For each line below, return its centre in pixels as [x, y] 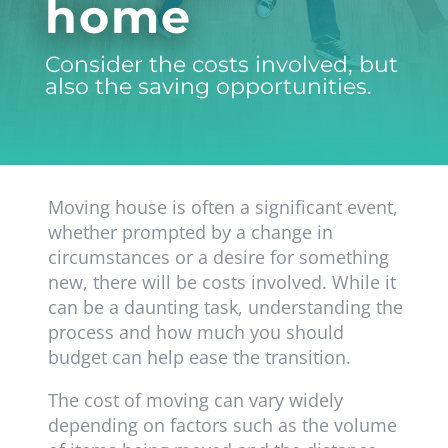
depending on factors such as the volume [222, 425]
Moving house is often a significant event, [222, 207]
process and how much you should [195, 332]
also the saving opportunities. [208, 87]
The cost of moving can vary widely [195, 400]
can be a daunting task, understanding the [225, 307]
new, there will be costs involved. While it [221, 282]
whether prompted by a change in [190, 232]
